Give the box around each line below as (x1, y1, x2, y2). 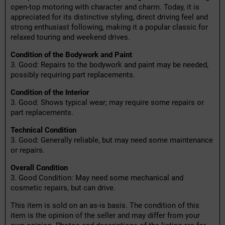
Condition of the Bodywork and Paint (11, 50, 132, 60)
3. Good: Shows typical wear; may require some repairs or (11, 98, 204, 107)
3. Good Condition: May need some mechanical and (11, 173, 183, 183)
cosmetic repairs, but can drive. (11, 183, 116, 193)
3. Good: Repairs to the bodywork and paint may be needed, (11, 60, 208, 70)
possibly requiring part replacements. (11, 70, 135, 80)
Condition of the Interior (11, 88, 89, 97)
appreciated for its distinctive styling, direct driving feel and (11, 13, 208, 22)
